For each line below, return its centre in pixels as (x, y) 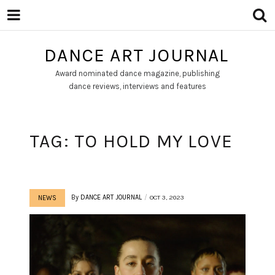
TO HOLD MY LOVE (153, 141)
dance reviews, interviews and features (137, 86)
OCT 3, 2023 (167, 197)
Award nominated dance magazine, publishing (137, 73)
